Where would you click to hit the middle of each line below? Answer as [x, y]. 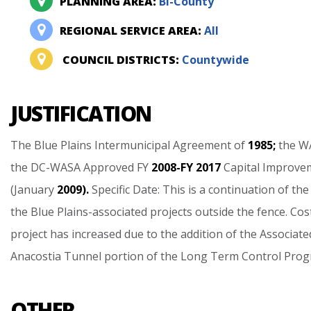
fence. [272, 212]
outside [215, 212]
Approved [109, 167]
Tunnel [83, 256]
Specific [111, 190]
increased [96, 234]
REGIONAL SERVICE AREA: [132, 31]
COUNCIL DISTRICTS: [121, 60]
